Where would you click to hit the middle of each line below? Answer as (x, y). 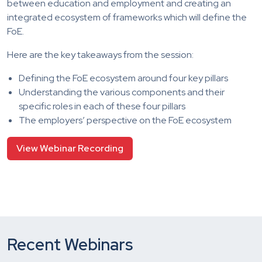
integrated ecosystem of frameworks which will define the (127, 17)
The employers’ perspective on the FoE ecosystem (125, 120)
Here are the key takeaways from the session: (100, 54)
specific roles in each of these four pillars (102, 106)
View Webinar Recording (70, 148)
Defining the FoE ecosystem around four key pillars (123, 78)
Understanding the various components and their (122, 92)
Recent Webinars (70, 244)
